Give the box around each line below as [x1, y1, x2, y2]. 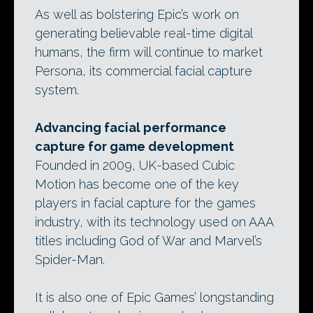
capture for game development [35, 139, 234, 154]
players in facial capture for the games [35, 196, 256, 210]
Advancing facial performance [35, 120, 226, 135]
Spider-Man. [35, 252, 105, 267]
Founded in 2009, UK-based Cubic [35, 158, 235, 173]
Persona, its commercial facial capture [35, 64, 252, 78]
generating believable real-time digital [35, 26, 252, 41]
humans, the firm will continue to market [35, 45, 263, 59]
